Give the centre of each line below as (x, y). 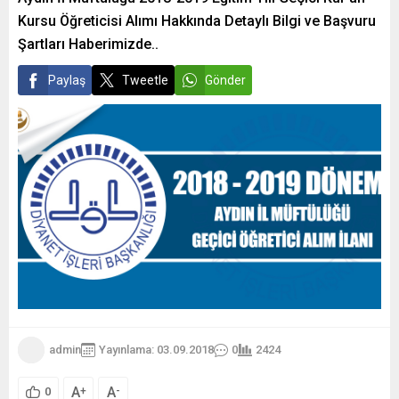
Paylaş (67, 80)
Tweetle (145, 80)
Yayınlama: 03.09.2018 (156, 350)
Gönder (225, 80)
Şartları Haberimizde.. (88, 44)
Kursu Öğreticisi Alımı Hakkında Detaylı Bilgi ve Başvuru (197, 21)
